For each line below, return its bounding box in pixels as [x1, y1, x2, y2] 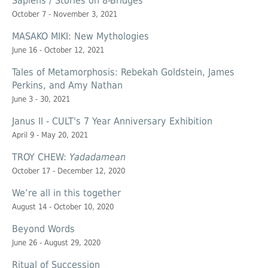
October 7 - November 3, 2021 [12, 10, 117, 19]
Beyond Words [12, 223, 75, 235]
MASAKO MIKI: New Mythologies [12, 31, 149, 42]
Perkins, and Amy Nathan [12, 80, 123, 92]
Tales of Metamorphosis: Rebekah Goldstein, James [12, 66, 234, 78]
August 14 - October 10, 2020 [12, 202, 114, 212]
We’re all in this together [12, 187, 121, 199]
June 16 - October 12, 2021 [12, 45, 104, 55]
